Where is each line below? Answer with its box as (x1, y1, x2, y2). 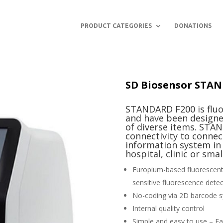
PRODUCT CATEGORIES (81, 22, 152, 29)
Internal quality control (132, 204, 205, 214)
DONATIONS (174, 22, 212, 29)
